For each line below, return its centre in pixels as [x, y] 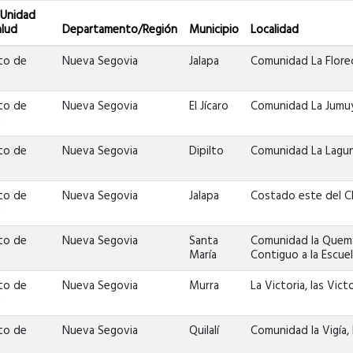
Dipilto [207, 151]
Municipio [214, 30]
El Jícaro [209, 106]
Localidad [275, 30]
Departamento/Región [120, 30]
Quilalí [204, 331]
